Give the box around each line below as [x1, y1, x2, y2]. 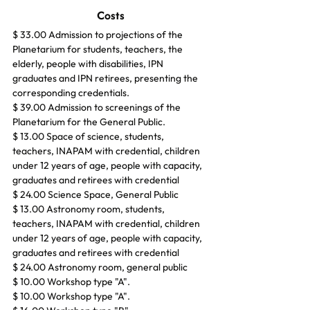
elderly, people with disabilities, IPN [12, 57, 165, 70]
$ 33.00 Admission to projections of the [12, 28, 185, 41]
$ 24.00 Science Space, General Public [12, 188, 179, 201]
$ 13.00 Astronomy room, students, [12, 202, 167, 215]
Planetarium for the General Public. [12, 115, 165, 128]
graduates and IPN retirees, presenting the [12, 71, 200, 84]
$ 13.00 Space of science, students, [12, 129, 166, 143]
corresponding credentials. [12, 86, 129, 99]
